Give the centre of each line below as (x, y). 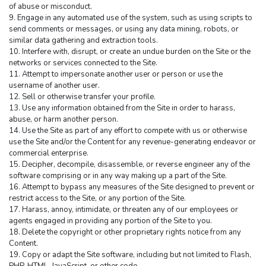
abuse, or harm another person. (64, 120)
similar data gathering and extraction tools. (83, 41)
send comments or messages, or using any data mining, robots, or (124, 29)
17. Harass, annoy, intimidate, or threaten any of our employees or (123, 210)
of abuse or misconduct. (50, 7)
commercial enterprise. (49, 153)
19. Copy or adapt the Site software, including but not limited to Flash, (130, 255)
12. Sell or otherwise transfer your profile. (82, 97)
